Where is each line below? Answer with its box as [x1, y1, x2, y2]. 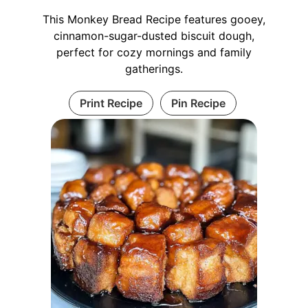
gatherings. [125, 62, 183, 76]
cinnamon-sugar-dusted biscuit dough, [54, 29, 254, 43]
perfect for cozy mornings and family [56, 45, 252, 59]
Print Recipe [79, 96, 142, 110]
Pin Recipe [170, 96, 225, 110]
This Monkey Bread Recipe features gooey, [43, 12, 265, 26]
